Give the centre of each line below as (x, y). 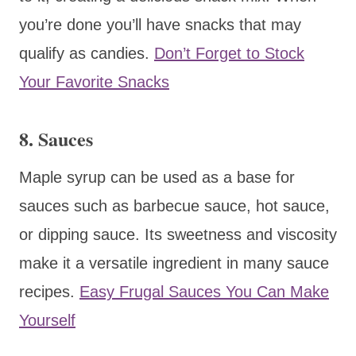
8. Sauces (56, 138)
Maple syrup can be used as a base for (157, 177)
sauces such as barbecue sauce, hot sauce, (174, 205)
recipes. (49, 291)
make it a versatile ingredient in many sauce (174, 263)
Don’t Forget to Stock (229, 53)
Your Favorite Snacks (94, 81)
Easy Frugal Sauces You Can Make (204, 291)
